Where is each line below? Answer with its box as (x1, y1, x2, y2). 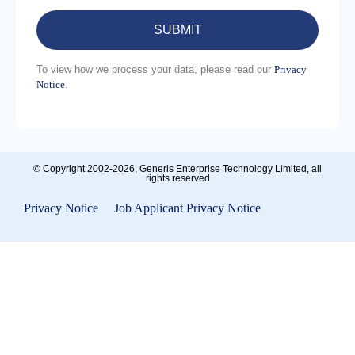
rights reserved (145, 173, 210, 185)
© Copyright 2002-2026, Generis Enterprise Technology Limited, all (33, 163, 322, 175)
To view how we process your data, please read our (36, 63, 274, 75)
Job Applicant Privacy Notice (114, 201, 261, 216)
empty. (37, 153, 74, 167)
